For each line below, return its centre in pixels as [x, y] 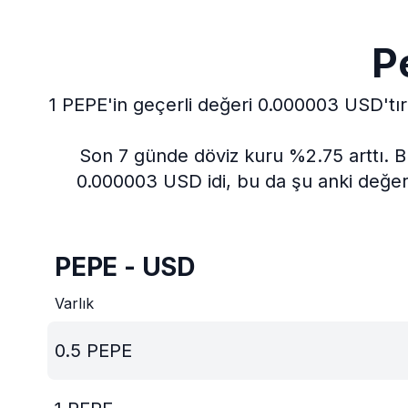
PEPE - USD [125, 267]
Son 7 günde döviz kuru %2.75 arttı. [234, 156]
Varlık [74, 303]
